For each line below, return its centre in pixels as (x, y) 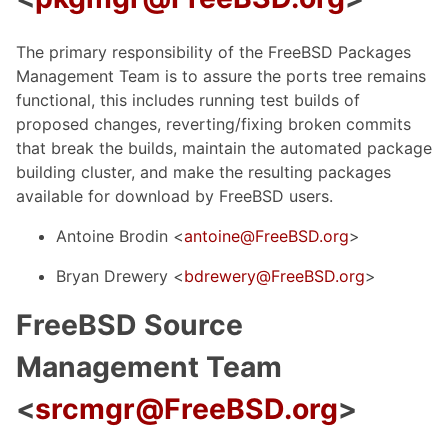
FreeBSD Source (129, 325)
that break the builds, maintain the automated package (224, 148)
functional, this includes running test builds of (188, 100)
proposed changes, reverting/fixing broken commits (213, 124)
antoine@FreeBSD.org (266, 236)
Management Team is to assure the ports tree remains (221, 76)
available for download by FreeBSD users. (174, 196)
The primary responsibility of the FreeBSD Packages (213, 52)
